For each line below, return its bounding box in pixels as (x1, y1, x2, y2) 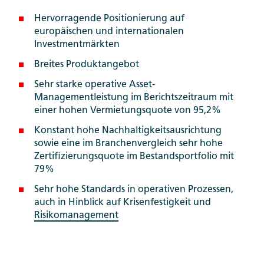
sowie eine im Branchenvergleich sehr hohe (34, 139, 223, 149)
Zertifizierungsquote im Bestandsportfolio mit (34, 152, 234, 162)
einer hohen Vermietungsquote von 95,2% (34, 106, 221, 116)
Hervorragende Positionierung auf (34, 14, 184, 24)
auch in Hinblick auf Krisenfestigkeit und (34, 198, 211, 208)
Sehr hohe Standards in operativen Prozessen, (34, 185, 233, 195)
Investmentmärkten (34, 40, 120, 50)
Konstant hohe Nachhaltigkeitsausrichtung (34, 126, 222, 136)
